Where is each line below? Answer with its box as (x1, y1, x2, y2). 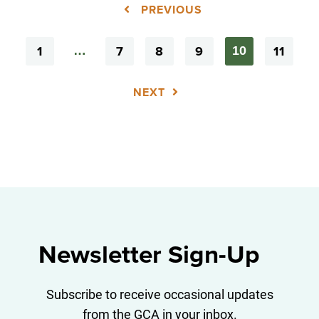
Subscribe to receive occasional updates (46, 285, 273, 303)
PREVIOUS (137, 2, 202, 17)
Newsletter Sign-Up (38, 239, 260, 270)
